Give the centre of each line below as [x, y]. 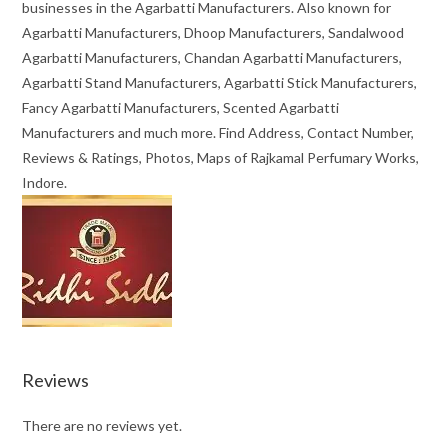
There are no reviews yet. [102, 426]
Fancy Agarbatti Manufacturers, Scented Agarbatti [181, 108]
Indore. [45, 183]
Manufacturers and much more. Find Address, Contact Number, [218, 133]
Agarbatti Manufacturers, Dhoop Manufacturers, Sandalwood [213, 33]
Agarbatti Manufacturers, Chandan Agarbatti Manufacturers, [212, 58]
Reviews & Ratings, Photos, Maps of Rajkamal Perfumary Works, [221, 158]
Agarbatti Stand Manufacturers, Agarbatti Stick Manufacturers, [220, 83]
